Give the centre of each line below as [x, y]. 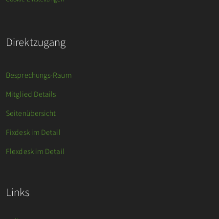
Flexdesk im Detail [35, 152]
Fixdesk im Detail [33, 133]
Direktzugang [36, 43]
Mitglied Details [31, 95]
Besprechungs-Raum [39, 76]
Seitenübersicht [31, 114]
